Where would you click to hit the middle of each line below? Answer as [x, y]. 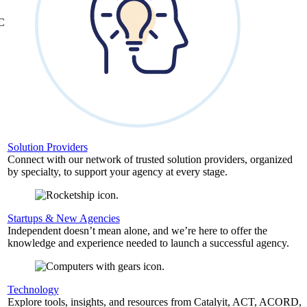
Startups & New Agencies [63, 218]
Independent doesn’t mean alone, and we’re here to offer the [137, 231]
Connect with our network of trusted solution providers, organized [150, 159]
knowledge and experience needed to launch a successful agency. [148, 243]
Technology [33, 290]
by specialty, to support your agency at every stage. [117, 172]
